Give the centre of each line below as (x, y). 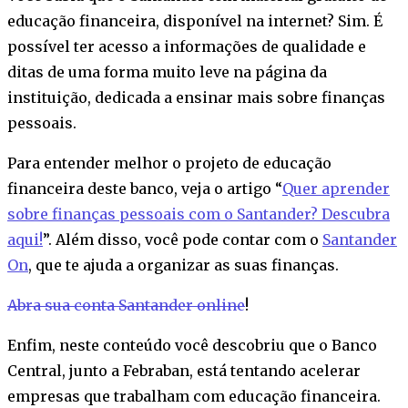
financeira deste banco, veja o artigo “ (145, 189)
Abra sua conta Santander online (126, 306)
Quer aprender (336, 189)
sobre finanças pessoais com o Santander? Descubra (199, 214)
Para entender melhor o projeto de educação (169, 163)
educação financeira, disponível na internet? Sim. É (195, 21)
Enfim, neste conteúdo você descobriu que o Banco (192, 346)
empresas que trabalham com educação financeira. (194, 397)
